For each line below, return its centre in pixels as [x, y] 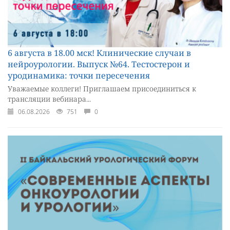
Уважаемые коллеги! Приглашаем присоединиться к [102, 89]
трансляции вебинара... [49, 99]
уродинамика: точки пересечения [79, 75]
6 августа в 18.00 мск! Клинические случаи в [99, 53]
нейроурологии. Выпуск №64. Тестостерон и [99, 64]
